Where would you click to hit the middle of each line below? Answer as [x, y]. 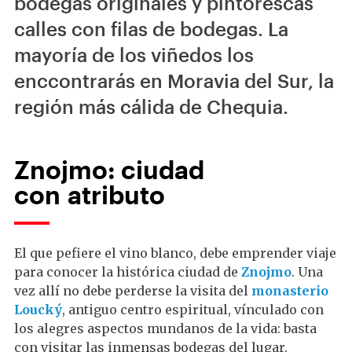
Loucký [38, 310]
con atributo [90, 194]
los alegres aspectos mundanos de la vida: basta [165, 328]
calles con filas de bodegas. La [151, 29]
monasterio [290, 291]
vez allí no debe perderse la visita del [133, 291]
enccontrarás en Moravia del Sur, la [174, 81]
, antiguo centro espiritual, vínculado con [193, 310]
